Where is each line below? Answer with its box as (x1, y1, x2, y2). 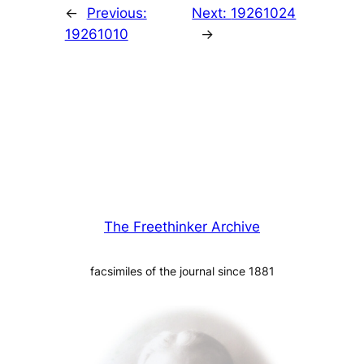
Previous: (86, 5, 147, 22)
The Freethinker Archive (104, 219, 260, 236)
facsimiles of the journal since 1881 (89, 264, 275, 279)
